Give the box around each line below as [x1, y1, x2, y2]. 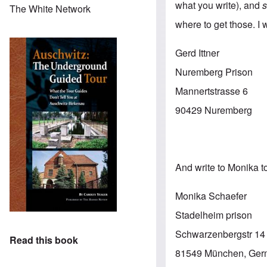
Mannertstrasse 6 [175, 83, 249, 98]
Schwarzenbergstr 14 [175, 226, 266, 241]
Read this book [10, 233, 78, 247]
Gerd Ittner [175, 45, 220, 60]
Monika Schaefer [175, 188, 247, 203]
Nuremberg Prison [175, 64, 253, 79]
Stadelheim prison [175, 207, 253, 222]
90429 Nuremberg [175, 103, 253, 117]
